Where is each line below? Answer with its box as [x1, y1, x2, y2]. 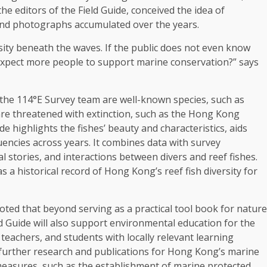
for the [222, 216, 255, 229]
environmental [110, 216, 175, 229]
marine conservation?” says [134, 55, 259, 69]
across [33, 136, 62, 149]
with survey [167, 136, 221, 149]
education [178, 216, 222, 229]
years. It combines [62, 136, 147, 149]
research [33, 245, 73, 258]
